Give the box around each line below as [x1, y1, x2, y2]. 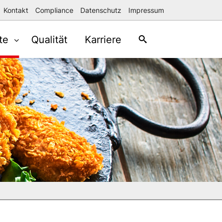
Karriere [85, 34, 121, 46]
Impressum [128, 5, 164, 14]
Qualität [31, 34, 67, 46]
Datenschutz [80, 5, 121, 14]
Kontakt [3, 5, 28, 14]
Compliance [35, 5, 73, 14]
